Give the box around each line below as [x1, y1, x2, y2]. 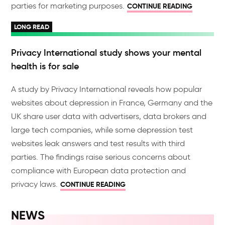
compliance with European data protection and [11, 166, 186, 175]
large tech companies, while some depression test [11, 125, 193, 135]
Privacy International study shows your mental [11, 47, 202, 58]
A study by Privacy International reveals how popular [11, 84, 202, 94]
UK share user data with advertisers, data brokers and [11, 111, 207, 121]
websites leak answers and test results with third [11, 139, 185, 148]
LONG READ [14, 23, 50, 31]
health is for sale [11, 61, 79, 72]
